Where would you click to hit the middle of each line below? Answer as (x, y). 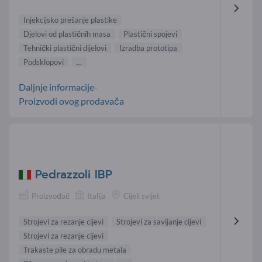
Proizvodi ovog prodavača (71, 101)
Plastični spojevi (150, 34)
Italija (96, 196)
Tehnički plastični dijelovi (65, 48)
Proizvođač (51, 196)
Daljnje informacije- (58, 87)
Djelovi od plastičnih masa (67, 34)
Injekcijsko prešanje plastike (70, 20)
